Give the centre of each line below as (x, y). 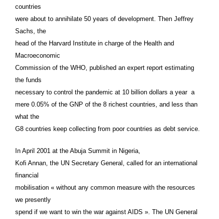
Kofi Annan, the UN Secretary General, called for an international (106, 163)
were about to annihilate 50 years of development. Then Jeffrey (104, 19)
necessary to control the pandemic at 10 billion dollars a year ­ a (105, 92)
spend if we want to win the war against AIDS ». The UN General (106, 212)
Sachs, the (31, 31)
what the (27, 116)
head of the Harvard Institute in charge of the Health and (95, 43)
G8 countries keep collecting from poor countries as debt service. (108, 129)
